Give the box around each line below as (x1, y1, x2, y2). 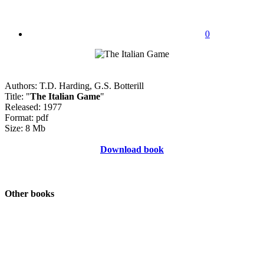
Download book (100, 144, 164, 154)
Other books (5, 189, 54, 199)
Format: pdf (5, 112, 48, 123)
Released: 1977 (5, 101, 62, 112)
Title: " (5, 91, 30, 101)
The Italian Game (30, 91, 100, 101)
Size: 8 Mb (5, 123, 45, 133)
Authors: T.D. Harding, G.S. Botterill (5, 80, 144, 91)
